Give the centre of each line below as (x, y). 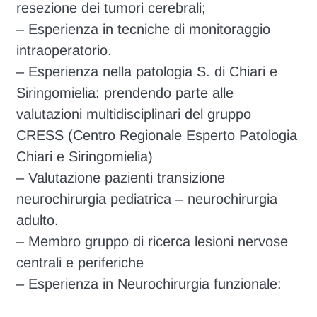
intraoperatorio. (64, 50)
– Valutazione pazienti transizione (121, 177)
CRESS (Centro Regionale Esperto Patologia (157, 135)
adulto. (38, 220)
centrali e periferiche (80, 262)
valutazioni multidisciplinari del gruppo (134, 114)
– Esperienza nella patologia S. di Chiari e (147, 71)
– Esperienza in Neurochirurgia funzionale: (149, 283)
